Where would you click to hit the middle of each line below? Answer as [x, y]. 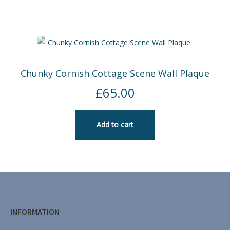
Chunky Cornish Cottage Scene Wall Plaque [115, 74]
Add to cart [115, 125]
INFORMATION [35, 211]
